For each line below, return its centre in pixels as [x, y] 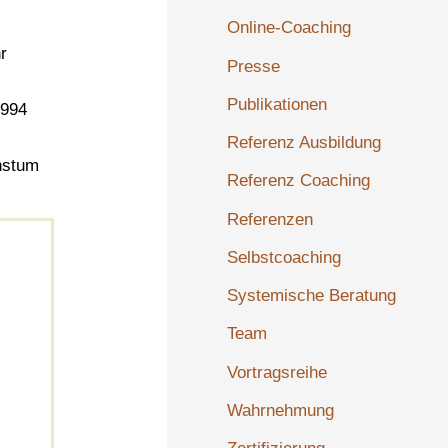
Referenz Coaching [299, 181]
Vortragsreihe [277, 372]
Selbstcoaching [284, 257]
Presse [254, 66]
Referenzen [270, 219]
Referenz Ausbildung [304, 143]
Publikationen [277, 104]
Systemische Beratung [312, 296]
